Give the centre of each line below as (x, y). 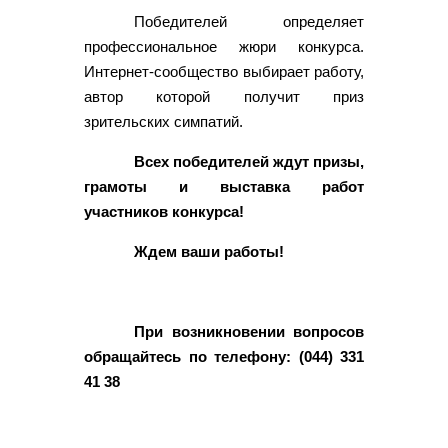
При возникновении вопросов (249, 331)
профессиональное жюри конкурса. (224, 46)
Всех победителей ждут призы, (249, 161)
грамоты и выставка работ (224, 186)
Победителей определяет (249, 21)
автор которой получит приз (224, 96)
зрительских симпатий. (163, 121)
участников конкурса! (164, 211)
